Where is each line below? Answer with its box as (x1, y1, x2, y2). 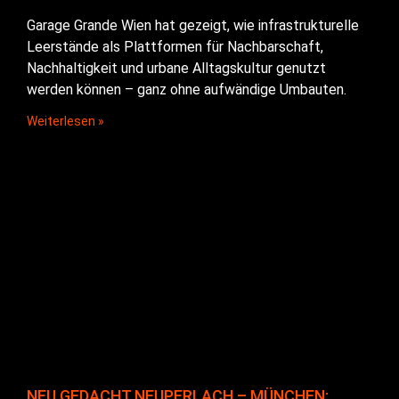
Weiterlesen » (27, 113, 104, 128)
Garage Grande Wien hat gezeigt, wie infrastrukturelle (27, 16, 359, 34)
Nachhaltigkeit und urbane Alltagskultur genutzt (27, 59, 326, 77)
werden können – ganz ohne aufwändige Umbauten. (27, 80, 346, 98)
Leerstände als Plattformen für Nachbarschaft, (27, 37, 323, 55)
